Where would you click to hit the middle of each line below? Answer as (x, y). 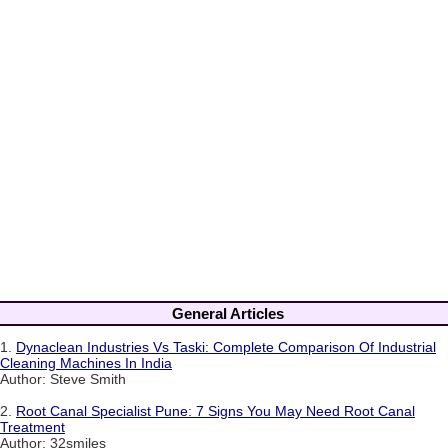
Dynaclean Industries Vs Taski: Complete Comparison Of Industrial (226, 346)
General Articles (228, 314)
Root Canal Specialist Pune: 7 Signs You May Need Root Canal (215, 410)
